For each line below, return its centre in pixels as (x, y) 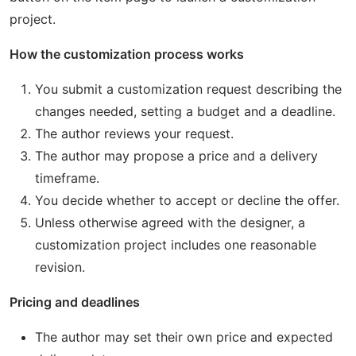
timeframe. (67, 178)
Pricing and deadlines (75, 302)
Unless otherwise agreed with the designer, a (170, 222)
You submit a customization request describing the (188, 89)
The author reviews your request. (134, 133)
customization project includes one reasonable (176, 245)
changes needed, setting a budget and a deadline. (185, 111)
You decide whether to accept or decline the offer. (187, 200)
